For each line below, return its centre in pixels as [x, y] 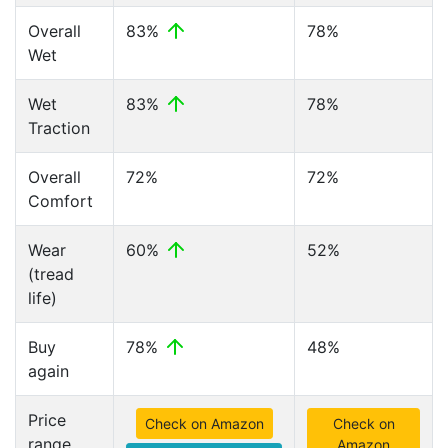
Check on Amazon [204, 423]
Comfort [60, 201]
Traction [59, 128]
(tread [51, 274]
